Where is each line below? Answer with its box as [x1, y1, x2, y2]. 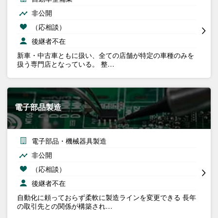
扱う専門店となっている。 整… [17, 58, 114, 69]
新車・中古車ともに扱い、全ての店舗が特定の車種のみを [17, 50, 194, 60]
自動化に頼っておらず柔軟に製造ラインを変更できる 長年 [17, 192, 196, 202]
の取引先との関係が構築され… [17, 200, 112, 211]
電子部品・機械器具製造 [32, 135, 107, 145]
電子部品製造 [15, 101, 61, 112]
